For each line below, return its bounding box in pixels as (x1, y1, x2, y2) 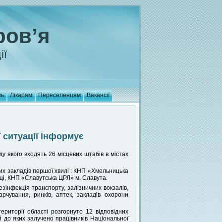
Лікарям (9, 92, 32, 99)
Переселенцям (38, 92, 81, 99)
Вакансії (86, 92, 110, 99)
